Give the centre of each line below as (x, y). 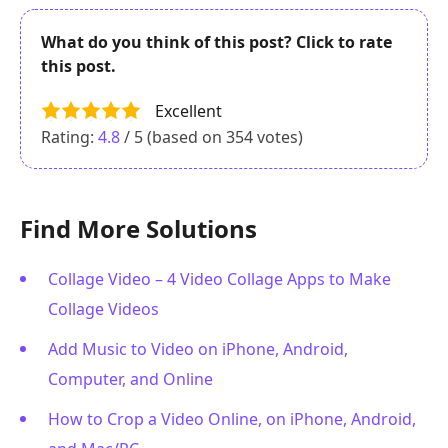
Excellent (188, 111)
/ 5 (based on (173, 136)
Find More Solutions (138, 228)
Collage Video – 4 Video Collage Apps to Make (219, 278)
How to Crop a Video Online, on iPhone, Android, (232, 418)
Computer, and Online (130, 378)
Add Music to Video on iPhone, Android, (198, 348)
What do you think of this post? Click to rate (216, 42)
